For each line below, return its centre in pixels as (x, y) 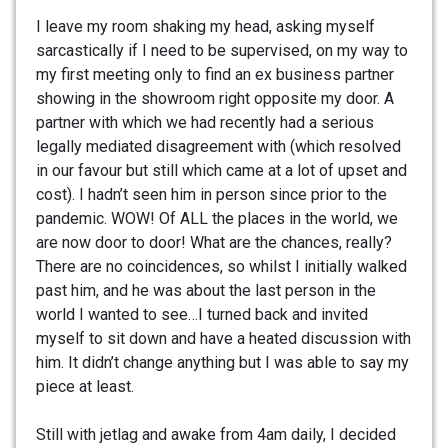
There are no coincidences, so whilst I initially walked (221, 266)
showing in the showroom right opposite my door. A (215, 98)
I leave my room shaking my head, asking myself (205, 26)
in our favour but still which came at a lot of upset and (221, 170)
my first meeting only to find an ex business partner (215, 74)
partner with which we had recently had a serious (205, 122)
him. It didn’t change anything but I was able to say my (222, 362)
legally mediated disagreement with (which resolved (218, 146)
